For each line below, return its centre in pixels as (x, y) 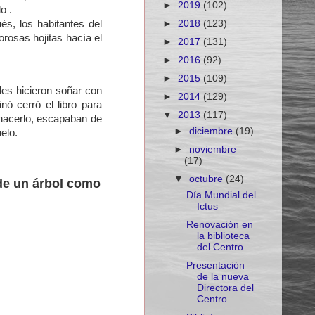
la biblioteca (223, 236)
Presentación (215, 266)
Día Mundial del (221, 195)
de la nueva (223, 277)
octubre (208, 179)
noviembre (213, 150)
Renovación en (219, 225)
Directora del (225, 288)
